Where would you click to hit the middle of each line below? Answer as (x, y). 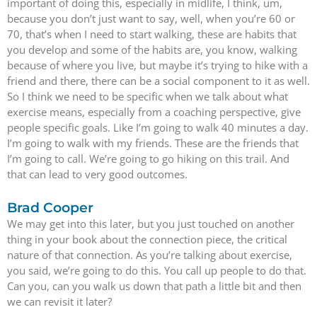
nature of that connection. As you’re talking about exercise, (150, 255)
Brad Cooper (50, 208)
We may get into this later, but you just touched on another (151, 224)
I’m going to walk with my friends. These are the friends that (153, 143)
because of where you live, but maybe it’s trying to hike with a (157, 65)
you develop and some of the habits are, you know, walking (152, 50)
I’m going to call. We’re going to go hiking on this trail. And (148, 158)
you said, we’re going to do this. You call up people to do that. (157, 271)
